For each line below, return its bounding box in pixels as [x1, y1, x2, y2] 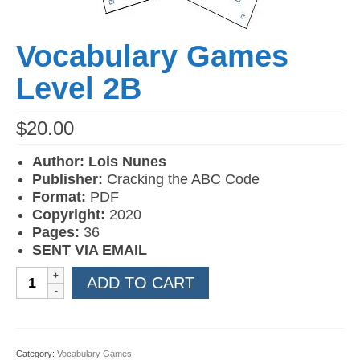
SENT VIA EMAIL [32, 242, 147, 259]
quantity [15, 337, 72, 354]
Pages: [32, 224, 84, 241]
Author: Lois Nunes [32, 153, 166, 170]
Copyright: [32, 207, 109, 223]
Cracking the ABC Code [107, 171, 260, 188]
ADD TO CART [87, 274, 194, 292]
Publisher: [32, 171, 107, 188]
